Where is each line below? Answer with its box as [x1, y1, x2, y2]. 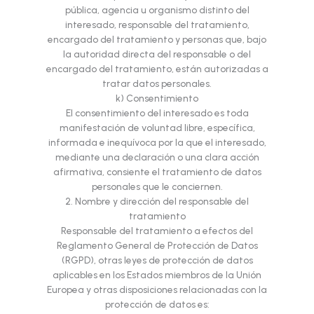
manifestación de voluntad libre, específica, [59, 122, 255, 134]
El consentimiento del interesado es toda [65, 107, 249, 119]
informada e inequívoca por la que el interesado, [48, 137, 266, 149]
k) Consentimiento [116, 93, 198, 104]
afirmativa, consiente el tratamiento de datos [53, 166, 261, 178]
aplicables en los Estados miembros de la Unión [53, 269, 261, 281]
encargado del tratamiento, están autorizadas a [46, 63, 268, 75]
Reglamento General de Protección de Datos [56, 240, 258, 252]
